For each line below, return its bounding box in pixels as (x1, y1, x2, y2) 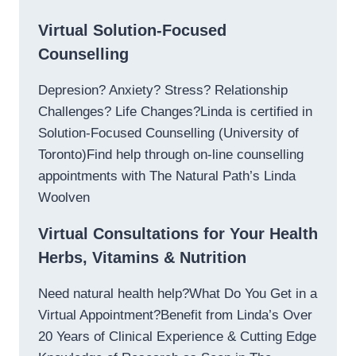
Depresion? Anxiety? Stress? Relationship (38, 83, 288, 99)
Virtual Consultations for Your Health (38, 225, 318, 243)
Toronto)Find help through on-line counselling (38, 147, 304, 163)
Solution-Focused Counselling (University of (38, 126, 299, 141)
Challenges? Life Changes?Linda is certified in (38, 104, 312, 120)
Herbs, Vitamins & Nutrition (38, 249, 246, 267)
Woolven (38, 190, 90, 206)
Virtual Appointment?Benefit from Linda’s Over (38, 308, 312, 323)
